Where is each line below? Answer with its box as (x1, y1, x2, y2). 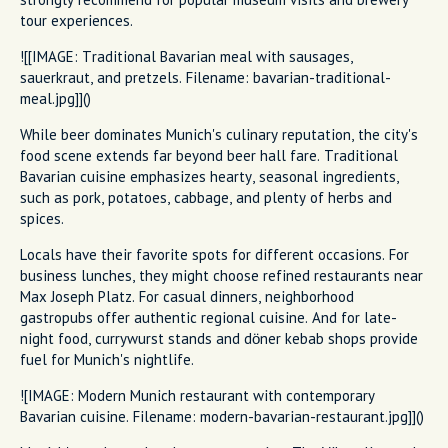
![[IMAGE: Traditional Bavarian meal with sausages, (20, 46, 353, 66)
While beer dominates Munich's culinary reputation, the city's (20, 124, 418, 144)
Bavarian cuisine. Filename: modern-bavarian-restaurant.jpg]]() (20, 406, 424, 426)
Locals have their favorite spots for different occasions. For (20, 244, 409, 264)
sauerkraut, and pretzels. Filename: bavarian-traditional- (20, 67, 391, 87)
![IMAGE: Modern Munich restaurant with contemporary (20, 385, 375, 405)
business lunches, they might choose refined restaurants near (20, 265, 423, 285)
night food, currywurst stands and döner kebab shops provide (20, 328, 418, 348)
